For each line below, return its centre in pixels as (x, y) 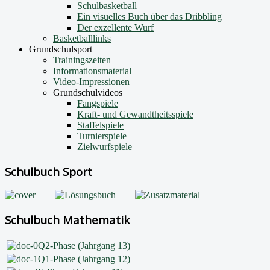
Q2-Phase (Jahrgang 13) (84, 245)
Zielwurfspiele (105, 147)
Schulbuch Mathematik (67, 220)
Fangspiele (98, 103)
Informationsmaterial (92, 71)
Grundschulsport (61, 49)
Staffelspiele (100, 125)
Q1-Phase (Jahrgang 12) (84, 259)
